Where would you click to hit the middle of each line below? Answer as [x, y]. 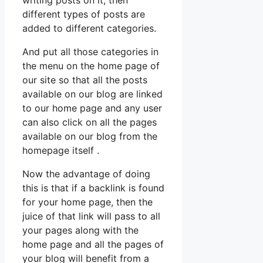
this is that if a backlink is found [93, 188]
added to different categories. [89, 28]
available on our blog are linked [92, 94]
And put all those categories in [90, 51]
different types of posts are [84, 14]
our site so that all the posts [85, 80]
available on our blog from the [90, 136]
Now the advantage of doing [86, 173]
